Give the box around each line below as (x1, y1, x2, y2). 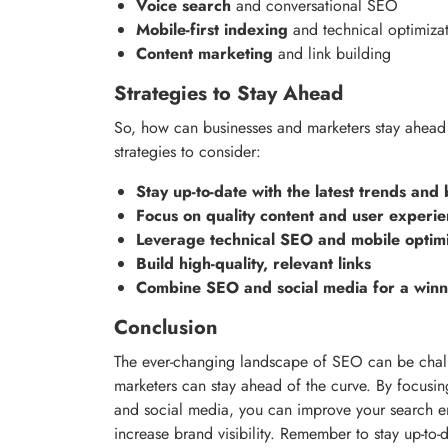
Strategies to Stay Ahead (114, 78, 343, 108)
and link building (273, 41, 391, 65)
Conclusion (114, 312, 218, 342)
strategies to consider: (114, 139, 261, 163)
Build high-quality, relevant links (136, 251, 371, 275)
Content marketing (136, 41, 273, 65)
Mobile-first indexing (136, 17, 288, 41)
